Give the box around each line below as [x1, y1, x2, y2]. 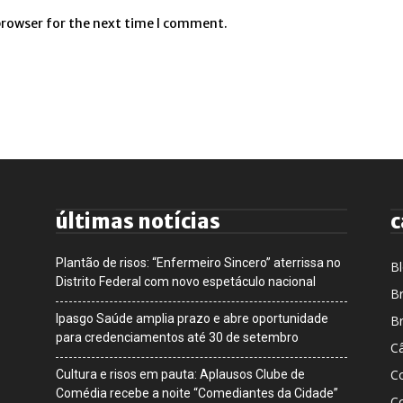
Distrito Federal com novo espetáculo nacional [56, 273, 316, 289]
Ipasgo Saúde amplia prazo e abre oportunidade [56, 310, 328, 326]
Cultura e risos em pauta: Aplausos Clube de [56, 366, 305, 381]
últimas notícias [56, 208, 220, 234]
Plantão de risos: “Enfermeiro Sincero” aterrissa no [56, 255, 341, 270]
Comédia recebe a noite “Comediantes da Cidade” [56, 385, 338, 400]
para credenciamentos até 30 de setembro [56, 329, 299, 345]
